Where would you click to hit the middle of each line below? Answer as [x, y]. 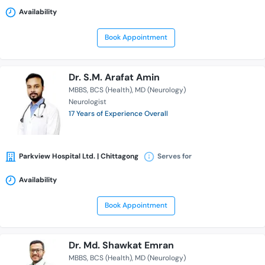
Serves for [174, 156]
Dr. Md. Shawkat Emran [121, 245]
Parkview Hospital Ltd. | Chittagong [79, 156]
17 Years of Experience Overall [118, 114]
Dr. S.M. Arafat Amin [114, 77]
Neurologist [88, 102]
